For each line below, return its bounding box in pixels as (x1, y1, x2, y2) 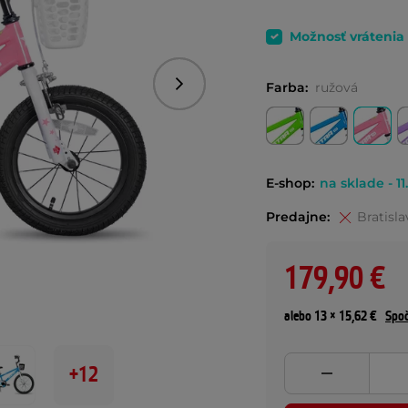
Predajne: (266, 209, 330, 225)
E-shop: (266, 175, 314, 191)
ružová (315, 79, 358, 96)
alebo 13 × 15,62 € (284, 307, 385, 325)
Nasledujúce (178, 81, 256, 98)
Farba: (266, 79, 311, 96)
